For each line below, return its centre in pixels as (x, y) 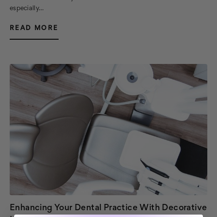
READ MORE (34, 28)
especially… (27, 8)
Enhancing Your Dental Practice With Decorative (108, 209)
